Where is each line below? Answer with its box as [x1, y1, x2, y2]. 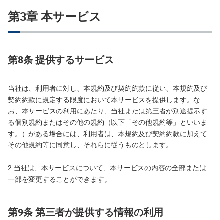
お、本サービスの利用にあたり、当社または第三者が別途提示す [8, 107, 207, 115]
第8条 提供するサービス [8, 53, 114, 66]
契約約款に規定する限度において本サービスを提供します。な [8, 95, 200, 104]
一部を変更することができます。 [8, 175, 111, 184]
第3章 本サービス [8, 8, 101, 24]
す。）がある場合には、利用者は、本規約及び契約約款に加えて [8, 129, 207, 138]
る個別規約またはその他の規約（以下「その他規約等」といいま [8, 118, 207, 127]
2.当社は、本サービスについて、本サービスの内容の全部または [8, 164, 206, 172]
